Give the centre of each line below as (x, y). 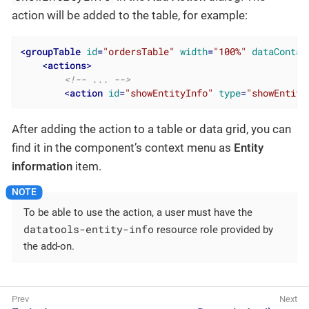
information (42, 166)
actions (67, 65)
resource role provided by (213, 229)
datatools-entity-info (89, 229)
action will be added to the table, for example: (130, 15)
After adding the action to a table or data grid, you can (151, 129)
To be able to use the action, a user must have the (138, 212)
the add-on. (49, 246)
